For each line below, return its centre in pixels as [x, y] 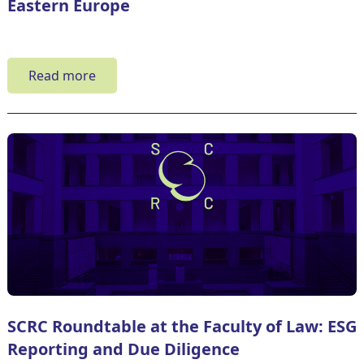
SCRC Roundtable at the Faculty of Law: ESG [182, 326]
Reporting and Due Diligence [123, 349]
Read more [62, 75]
